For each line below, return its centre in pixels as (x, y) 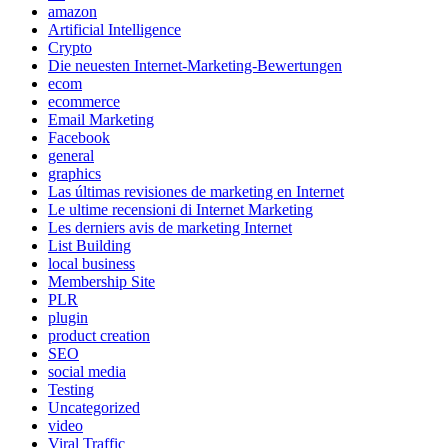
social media (87, 372)
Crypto (70, 48)
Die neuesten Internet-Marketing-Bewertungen (195, 66)
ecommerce (84, 102)
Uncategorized (94, 408)
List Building (89, 246)
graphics (74, 174)
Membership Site (101, 282)
